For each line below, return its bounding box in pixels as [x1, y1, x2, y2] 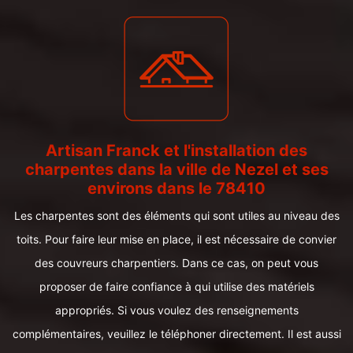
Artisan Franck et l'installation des [46, 141, 307, 160]
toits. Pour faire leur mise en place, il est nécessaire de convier [17, 232, 336, 246]
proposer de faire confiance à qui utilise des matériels [39, 280, 314, 293]
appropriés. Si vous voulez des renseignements [54, 303, 299, 317]
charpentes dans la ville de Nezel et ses [24, 160, 329, 179]
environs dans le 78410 [87, 179, 266, 198]
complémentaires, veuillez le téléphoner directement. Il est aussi [12, 327, 341, 340]
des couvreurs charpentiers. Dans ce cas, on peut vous [35, 256, 318, 269]
